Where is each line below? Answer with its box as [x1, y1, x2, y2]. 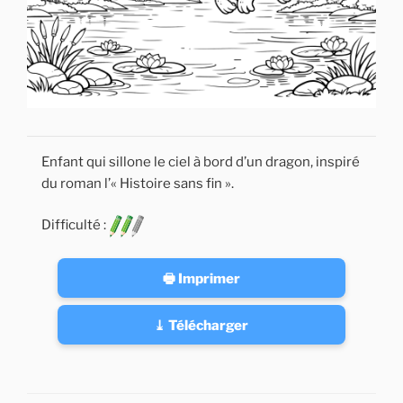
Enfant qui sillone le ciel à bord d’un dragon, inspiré [41, 153, 360, 170]
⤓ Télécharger [154, 316, 249, 334]
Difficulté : [41, 217, 109, 234]
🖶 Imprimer [162, 269, 240, 287]
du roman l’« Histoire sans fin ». [41, 175, 234, 192]
